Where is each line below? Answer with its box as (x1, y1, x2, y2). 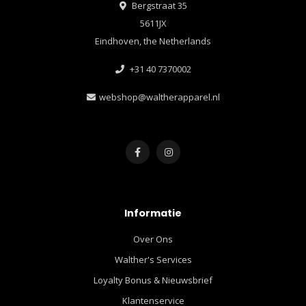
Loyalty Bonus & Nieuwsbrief (94, 273, 212, 286)
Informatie (124, 206, 182, 220)
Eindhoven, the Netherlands (95, 34, 211, 47)
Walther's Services (114, 253, 192, 266)
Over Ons (133, 232, 173, 245)
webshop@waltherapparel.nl (98, 90, 220, 103)
